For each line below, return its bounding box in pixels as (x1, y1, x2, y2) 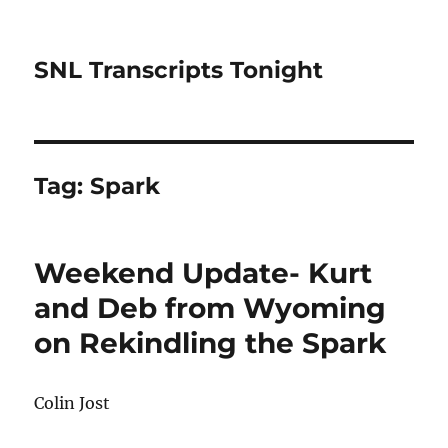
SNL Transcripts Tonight (34, 56, 324, 84)
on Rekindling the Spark (34, 326, 387, 360)
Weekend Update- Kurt (34, 256, 373, 290)
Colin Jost (34, 393, 111, 413)
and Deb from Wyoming (34, 291, 387, 325)
